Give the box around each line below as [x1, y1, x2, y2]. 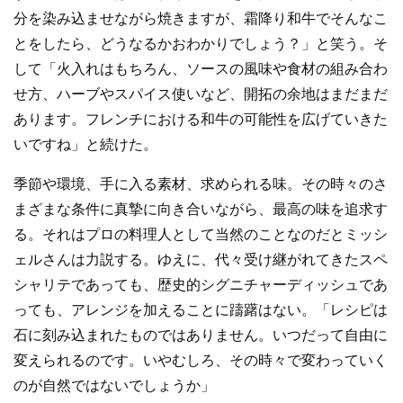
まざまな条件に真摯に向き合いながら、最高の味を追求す [13, 201, 388, 217]
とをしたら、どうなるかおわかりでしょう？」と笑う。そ [13, 35, 388, 51]
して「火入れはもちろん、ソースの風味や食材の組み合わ [13, 60, 388, 76]
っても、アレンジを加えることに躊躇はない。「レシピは [13, 301, 388, 318]
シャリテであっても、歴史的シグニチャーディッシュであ [13, 276, 388, 292]
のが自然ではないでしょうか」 [13, 377, 215, 393]
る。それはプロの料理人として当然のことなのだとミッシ [13, 226, 388, 242]
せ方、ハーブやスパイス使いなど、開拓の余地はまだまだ [13, 85, 388, 102]
